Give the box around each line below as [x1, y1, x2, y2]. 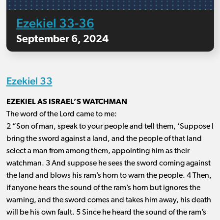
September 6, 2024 [16, 34, 109, 45]
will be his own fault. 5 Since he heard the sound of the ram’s [6, 209, 206, 217]
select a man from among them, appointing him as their [6, 147, 190, 156]
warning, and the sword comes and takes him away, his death [6, 196, 211, 205]
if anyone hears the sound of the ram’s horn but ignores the [6, 184, 200, 192]
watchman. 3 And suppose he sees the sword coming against [6, 160, 211, 168]
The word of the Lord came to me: [6, 110, 117, 119]
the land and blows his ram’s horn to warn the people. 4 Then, [6, 172, 212, 180]
